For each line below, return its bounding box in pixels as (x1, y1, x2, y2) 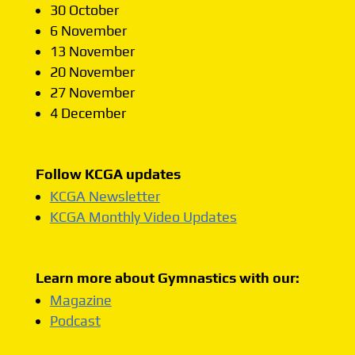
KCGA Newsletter (49, 188, 160, 205)
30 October (49, 2, 119, 19)
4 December (49, 105, 126, 122)
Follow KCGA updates (35, 166, 181, 183)
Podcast (49, 312, 101, 330)
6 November (49, 22, 127, 40)
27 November (49, 84, 135, 101)
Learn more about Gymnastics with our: (35, 269, 300, 287)
